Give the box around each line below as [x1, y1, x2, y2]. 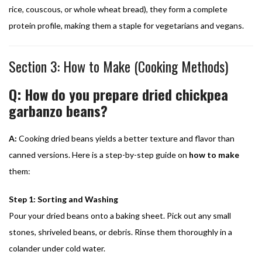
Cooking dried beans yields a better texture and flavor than [17, 133, 235, 143]
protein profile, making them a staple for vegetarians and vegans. [9, 20, 244, 30]
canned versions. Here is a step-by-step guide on [9, 149, 189, 160]
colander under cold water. [9, 243, 105, 253]
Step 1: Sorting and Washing [9, 194, 118, 204]
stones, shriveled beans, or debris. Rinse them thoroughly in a [9, 226, 232, 237]
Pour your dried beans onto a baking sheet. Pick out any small [9, 210, 231, 220]
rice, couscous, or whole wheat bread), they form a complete [9, 4, 227, 14]
